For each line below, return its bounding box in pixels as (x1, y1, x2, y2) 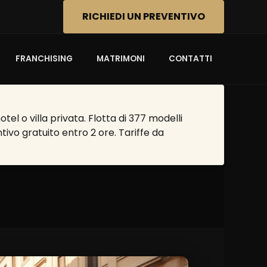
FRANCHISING (15, 53, 73, 64)
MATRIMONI (97, 53, 145, 64)
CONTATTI (169, 53, 212, 64)
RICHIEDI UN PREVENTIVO (82, 10, 205, 23)
